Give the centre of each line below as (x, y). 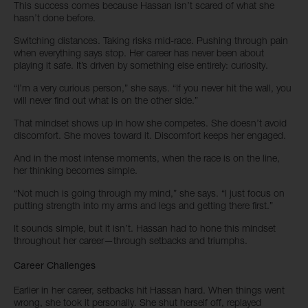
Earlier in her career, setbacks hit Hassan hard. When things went (149, 290)
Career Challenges (55, 265)
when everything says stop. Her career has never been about (139, 53)
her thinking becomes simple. (76, 170)
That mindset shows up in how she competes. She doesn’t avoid (150, 123)
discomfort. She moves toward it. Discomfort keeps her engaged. (151, 135)
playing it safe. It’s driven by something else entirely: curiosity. (141, 65)
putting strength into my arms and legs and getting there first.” (143, 205)
